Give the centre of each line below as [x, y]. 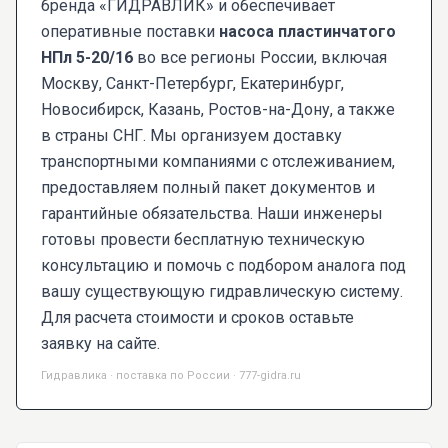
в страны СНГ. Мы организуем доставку [191, 136]
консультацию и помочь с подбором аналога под [223, 266]
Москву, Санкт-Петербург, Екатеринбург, [192, 84]
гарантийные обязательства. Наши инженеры [212, 214]
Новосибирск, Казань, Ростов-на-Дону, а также [218, 110]
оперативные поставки [130, 32]
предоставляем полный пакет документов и [208, 188]
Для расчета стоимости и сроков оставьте [197, 318]
